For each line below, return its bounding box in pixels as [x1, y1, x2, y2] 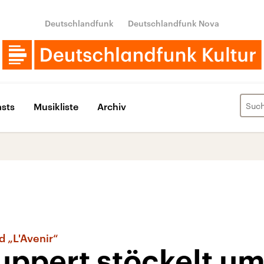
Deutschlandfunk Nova [128, 18, 219, 28]
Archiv [97, 100, 126, 112]
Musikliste [34, 100, 78, 112]
